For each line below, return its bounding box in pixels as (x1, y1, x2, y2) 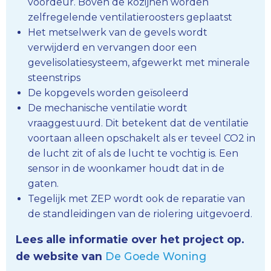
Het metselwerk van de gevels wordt (28, 26, 207, 38)
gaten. (28, 177, 59, 189)
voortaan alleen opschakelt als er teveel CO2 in (28, 132, 255, 144)
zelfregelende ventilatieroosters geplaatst (28, 11, 232, 23)
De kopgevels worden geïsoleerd (28, 87, 189, 99)
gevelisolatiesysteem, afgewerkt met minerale (28, 56, 250, 68)
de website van (16, 249, 105, 263)
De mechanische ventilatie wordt (28, 102, 188, 114)
